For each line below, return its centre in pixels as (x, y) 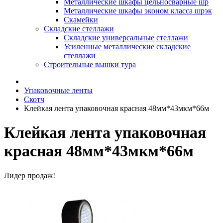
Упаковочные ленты (58, 90)
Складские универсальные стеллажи (126, 38)
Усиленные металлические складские (127, 47)
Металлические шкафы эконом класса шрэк (138, 11)
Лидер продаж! (30, 175)
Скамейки (81, 20)
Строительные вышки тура (90, 64)
